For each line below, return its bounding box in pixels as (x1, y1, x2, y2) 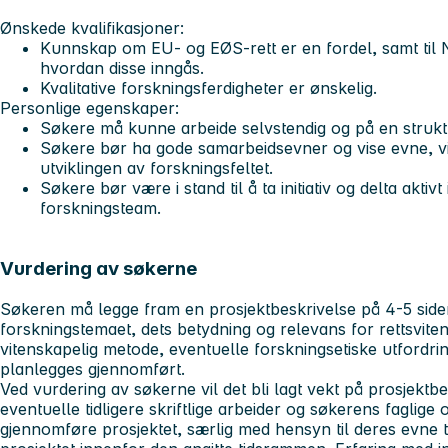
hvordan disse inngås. (40, 58, 204, 79)
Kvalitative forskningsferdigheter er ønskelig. (40, 78, 382, 99)
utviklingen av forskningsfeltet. (40, 158, 273, 179)
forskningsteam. (40, 198, 161, 219)
